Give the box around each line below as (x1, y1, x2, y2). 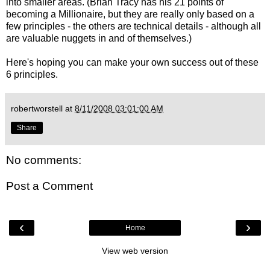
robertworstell (11, 103, 63, 113)
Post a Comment (6, 180, 93, 193)
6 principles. (6, 69, 58, 80)
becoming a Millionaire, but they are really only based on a (6, 8, 254, 19)
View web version (102, 245, 168, 256)
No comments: (6, 153, 81, 166)
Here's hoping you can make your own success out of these (6, 57, 259, 67)
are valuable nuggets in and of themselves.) (6, 33, 192, 43)
